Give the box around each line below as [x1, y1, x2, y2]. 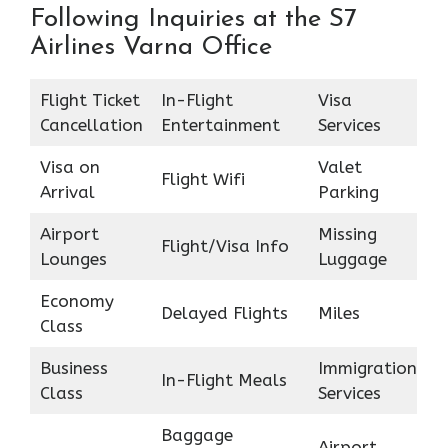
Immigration [317, 357, 417, 378]
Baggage [160, 424, 233, 445]
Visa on [39, 156, 100, 177]
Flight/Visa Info [160, 235, 289, 256]
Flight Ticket [39, 89, 140, 110]
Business [39, 357, 108, 378]
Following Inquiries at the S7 [30, 5, 357, 33]
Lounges [39, 248, 107, 269]
